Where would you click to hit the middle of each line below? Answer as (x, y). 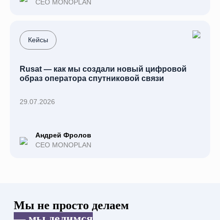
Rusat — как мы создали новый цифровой (103, 69)
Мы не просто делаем (71, 205)
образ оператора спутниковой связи (92, 78)
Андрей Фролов (63, 135)
